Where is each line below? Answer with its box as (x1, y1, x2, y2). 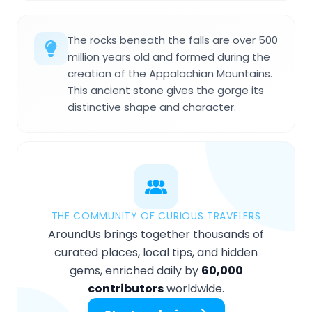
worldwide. (164, 281, 224, 297)
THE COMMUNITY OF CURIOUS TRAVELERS (51, 209, 261, 224)
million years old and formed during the (68, 49, 270, 65)
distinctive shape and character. (68, 100, 236, 115)
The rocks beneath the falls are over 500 (68, 33, 278, 48)
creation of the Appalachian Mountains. (68, 66, 272, 81)
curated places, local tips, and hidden (54, 244, 258, 261)
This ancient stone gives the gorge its (68, 83, 264, 98)
